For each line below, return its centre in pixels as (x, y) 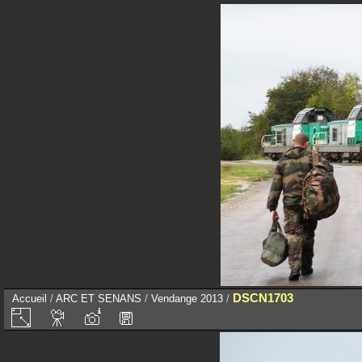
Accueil (29, 299)
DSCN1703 (263, 298)
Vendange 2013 (187, 299)
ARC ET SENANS (99, 299)
